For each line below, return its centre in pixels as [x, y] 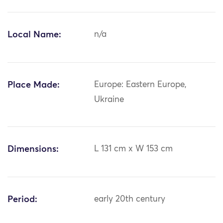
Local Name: [34, 35]
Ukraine [109, 100]
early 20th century [130, 200]
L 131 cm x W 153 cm [134, 149]
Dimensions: [33, 150]
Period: [22, 200]
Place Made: [34, 85]
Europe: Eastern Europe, [141, 85]
